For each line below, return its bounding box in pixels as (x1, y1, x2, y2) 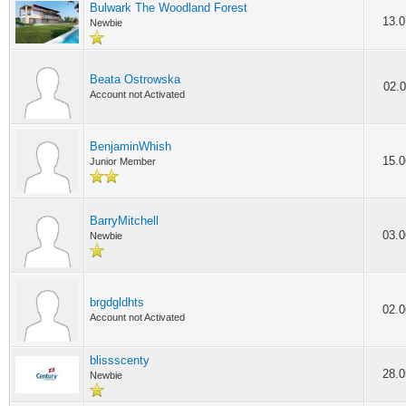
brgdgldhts (90, 295, 144, 309)
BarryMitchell (90, 214, 159, 227)
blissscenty (90, 353, 150, 367)
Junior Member (90, 156, 156, 167)
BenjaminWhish (90, 140, 171, 153)
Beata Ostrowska (90, 72, 180, 86)
